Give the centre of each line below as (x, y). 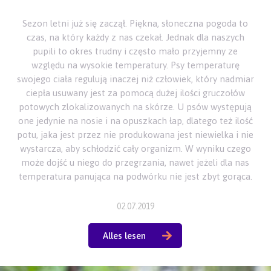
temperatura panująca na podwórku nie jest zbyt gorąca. (135, 177)
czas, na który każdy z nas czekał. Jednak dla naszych (135, 38)
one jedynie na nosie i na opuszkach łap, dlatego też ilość (135, 121)
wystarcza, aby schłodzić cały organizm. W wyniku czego (135, 149)
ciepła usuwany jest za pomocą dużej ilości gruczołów (135, 93)
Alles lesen (125, 236)
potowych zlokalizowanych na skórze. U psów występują (135, 107)
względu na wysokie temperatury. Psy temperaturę (135, 65)
